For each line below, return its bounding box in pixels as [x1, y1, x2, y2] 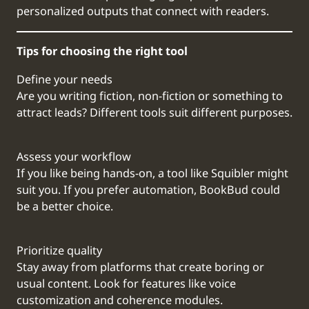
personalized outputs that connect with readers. [17, 3, 269, 20]
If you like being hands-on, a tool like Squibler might [17, 165, 288, 182]
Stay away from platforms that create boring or [17, 259, 264, 277]
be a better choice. [17, 198, 113, 215]
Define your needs [17, 71, 112, 88]
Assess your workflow [17, 148, 131, 166]
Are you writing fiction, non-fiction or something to [17, 88, 283, 105]
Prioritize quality [17, 243, 102, 260]
